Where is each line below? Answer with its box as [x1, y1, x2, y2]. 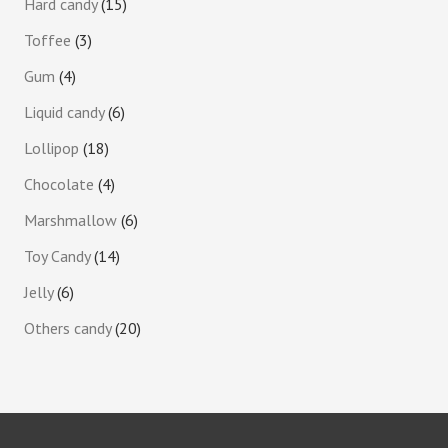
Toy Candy [23, 245, 90, 266]
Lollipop [23, 137, 79, 158]
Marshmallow [23, 209, 117, 230]
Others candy [23, 317, 111, 338]
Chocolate [23, 173, 94, 194]
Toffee [23, 29, 71, 50]
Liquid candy [23, 101, 104, 122]
